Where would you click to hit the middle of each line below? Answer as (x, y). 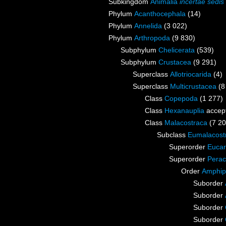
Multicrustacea (193, 87)
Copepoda (181, 99)
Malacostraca (186, 123)
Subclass (172, 135)
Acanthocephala (160, 14)
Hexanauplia (184, 111)
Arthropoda (152, 38)
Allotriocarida (191, 74)
